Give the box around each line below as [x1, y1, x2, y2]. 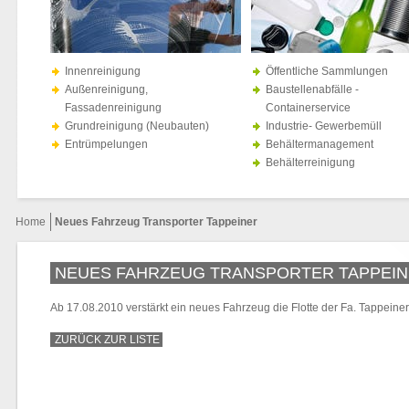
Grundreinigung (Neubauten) [65, 120, 209, 132]
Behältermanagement [266, 138, 373, 151]
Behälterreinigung [266, 156, 355, 169]
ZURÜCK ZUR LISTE [55, 333, 160, 346]
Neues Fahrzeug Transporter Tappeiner [55, 215, 257, 228]
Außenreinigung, [65, 83, 148, 96]
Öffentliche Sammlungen [266, 65, 388, 78]
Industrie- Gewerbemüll [266, 120, 382, 132]
